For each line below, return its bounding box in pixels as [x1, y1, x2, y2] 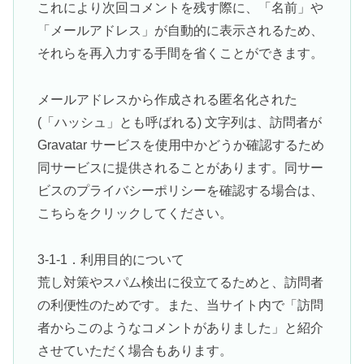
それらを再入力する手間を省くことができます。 [37, 45, 323, 60]
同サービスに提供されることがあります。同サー [37, 160, 323, 175]
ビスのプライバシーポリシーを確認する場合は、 [37, 183, 323, 197]
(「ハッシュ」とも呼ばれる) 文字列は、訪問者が [37, 115, 322, 129]
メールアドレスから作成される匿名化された [37, 92, 297, 106]
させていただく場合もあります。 [37, 343, 232, 357]
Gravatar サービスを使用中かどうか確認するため [37, 137, 324, 152]
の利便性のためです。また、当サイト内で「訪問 [37, 297, 323, 312]
